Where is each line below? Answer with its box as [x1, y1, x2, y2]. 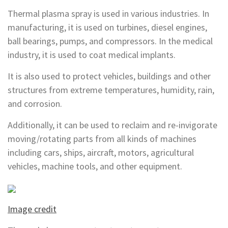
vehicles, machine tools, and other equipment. [8, 160, 182, 172]
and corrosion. [8, 98, 62, 109]
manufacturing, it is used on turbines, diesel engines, [8, 21, 207, 33]
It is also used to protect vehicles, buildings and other [8, 70, 211, 82]
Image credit [8, 203, 56, 215]
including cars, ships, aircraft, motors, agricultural [8, 147, 194, 158]
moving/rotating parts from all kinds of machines [8, 133, 196, 145]
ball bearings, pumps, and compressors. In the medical [8, 35, 213, 47]
